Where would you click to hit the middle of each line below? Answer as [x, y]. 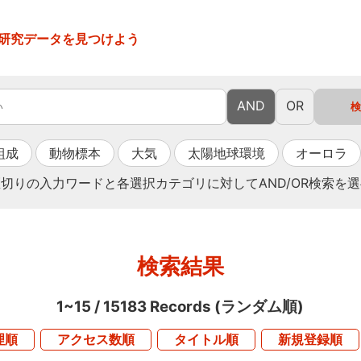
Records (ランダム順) [226, 307]
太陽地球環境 [226, 153]
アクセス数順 [95, 339]
